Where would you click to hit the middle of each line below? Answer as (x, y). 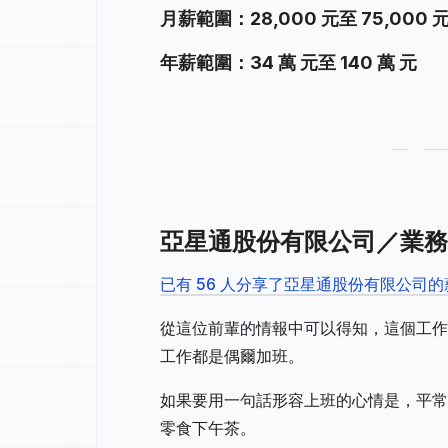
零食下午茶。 (208, 428)
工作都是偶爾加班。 (232, 356)
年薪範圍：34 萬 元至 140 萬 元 (288, 62)
